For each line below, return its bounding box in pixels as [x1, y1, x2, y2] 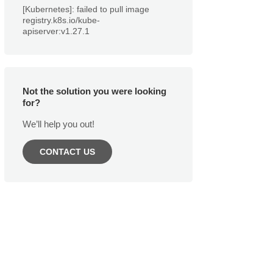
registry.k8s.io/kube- [23, 15, 100, 25]
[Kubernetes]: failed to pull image [23, 4, 149, 14]
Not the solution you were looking [23, 85, 166, 96]
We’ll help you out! [23, 118, 94, 129]
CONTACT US [40, 146, 95, 157]
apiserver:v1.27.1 [23, 26, 90, 36]
